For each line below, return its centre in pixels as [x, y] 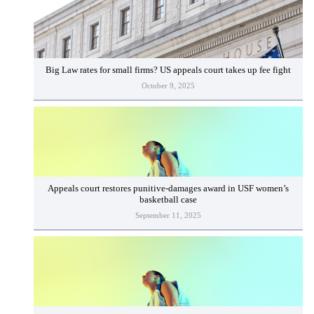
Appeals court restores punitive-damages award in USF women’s [168, 188]
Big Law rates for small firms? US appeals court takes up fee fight [168, 70]
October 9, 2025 [168, 86]
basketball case [168, 199]
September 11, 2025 [168, 216]
